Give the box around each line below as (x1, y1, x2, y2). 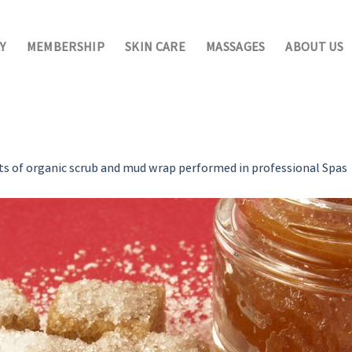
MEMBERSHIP (26, 39, 105, 57)
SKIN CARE (125, 39, 185, 57)
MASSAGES (205, 39, 266, 57)
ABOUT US (285, 39, 344, 57)
